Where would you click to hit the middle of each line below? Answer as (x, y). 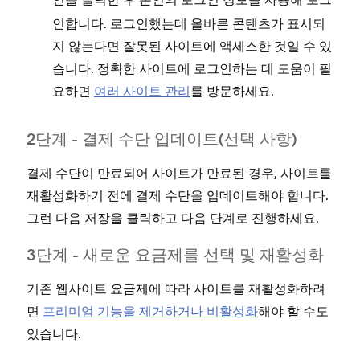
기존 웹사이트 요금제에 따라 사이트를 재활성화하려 (176, 288)
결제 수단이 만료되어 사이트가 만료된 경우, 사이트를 (179, 172)
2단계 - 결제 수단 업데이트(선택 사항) (162, 140)
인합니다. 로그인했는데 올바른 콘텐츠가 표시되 (189, 23)
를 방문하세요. (232, 90)
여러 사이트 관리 (142, 90)
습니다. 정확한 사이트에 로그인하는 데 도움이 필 (192, 68)
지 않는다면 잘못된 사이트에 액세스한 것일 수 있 (192, 45)
